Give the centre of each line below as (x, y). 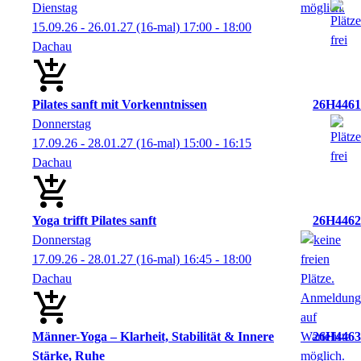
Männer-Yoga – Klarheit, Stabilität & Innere (153, 336)
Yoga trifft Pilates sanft (94, 220)
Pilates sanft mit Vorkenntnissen (120, 104)
